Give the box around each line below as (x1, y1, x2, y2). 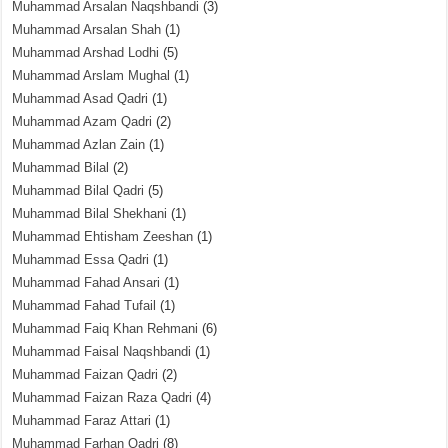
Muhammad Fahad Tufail (12, 298, 157, 313)
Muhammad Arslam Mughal (12, 68, 171, 83)
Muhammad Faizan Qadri (12, 367, 159, 382)
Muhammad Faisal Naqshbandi (12, 344, 192, 359)
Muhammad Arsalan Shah (12, 22, 162, 37)
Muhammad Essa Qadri (12, 252, 150, 267)
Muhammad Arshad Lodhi (12, 45, 160, 60)
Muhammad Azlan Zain (12, 137, 146, 152)
